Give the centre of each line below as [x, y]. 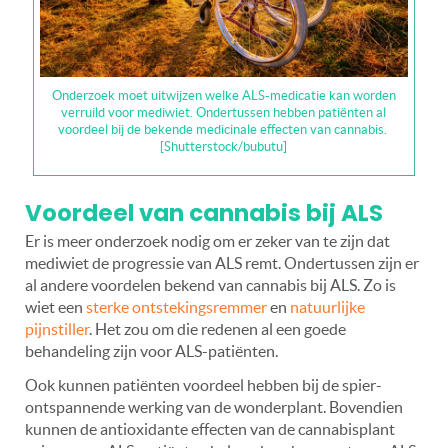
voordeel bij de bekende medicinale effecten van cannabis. [223, 130]
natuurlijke [327, 307]
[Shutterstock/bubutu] [224, 147]
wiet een [55, 307]
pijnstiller [57, 329]
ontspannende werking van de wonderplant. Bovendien [214, 407]
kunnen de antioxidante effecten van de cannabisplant [210, 429]
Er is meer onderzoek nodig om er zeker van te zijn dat [207, 241]
